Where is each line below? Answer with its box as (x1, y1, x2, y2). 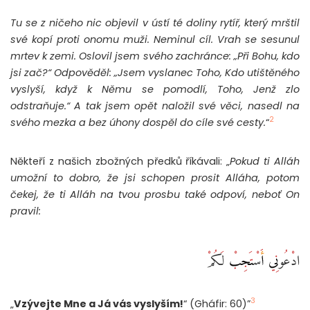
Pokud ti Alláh (230, 154, 300, 168)
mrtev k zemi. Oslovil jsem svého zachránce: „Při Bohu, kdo (10, 48, 300, 63)
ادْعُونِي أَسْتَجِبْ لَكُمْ (206, 239, 300, 274)
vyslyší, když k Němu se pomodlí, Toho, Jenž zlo (10, 82, 300, 96)
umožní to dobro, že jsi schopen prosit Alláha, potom (10, 170, 300, 185)
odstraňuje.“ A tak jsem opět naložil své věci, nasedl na (10, 98, 300, 113)
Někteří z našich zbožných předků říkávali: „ (10, 154, 230, 168)
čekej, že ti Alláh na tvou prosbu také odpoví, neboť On (10, 187, 300, 201)
